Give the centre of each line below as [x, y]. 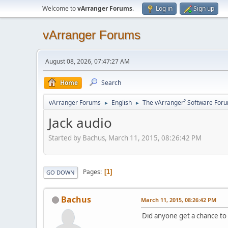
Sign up [204, 8]
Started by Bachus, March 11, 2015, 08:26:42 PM [125, 138]
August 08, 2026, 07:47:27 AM [88, 61]
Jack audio [80, 123]
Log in [164, 8]
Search [111, 83]
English [122, 103]
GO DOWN [61, 172]
